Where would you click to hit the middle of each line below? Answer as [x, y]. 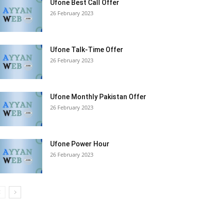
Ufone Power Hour [80, 144]
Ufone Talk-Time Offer [87, 50]
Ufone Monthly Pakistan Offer [98, 97]
